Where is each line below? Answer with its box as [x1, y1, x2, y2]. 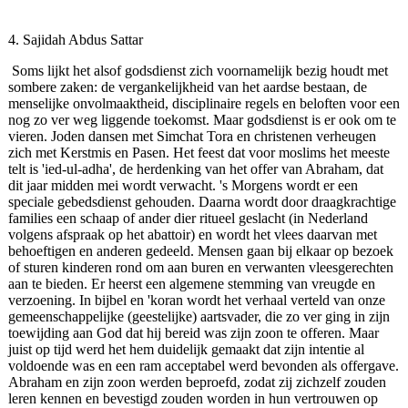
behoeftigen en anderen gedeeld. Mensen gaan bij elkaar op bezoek [7, 243, 393, 260]
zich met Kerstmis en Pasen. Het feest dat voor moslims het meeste [7, 145, 390, 161]
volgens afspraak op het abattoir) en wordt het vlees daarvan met [7, 227, 377, 243]
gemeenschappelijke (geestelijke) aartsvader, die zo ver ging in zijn [7, 309, 390, 325]
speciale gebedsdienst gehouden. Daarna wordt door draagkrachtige [7, 194, 396, 210]
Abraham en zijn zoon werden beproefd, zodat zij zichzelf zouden [7, 374, 386, 391]
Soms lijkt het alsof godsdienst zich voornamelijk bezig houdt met [11, 63, 388, 79]
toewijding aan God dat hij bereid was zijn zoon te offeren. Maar [7, 325, 379, 342]
